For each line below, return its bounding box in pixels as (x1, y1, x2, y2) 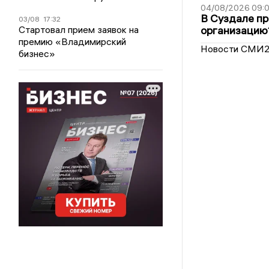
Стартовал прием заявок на (19, 23, 139, 35)
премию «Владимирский (19, 35, 127, 47)
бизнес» (19, 47, 56, 59)
